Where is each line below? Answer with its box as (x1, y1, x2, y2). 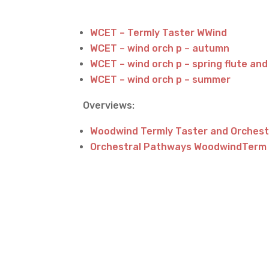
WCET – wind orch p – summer (90, 73, 231, 85)
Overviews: (80, 99, 135, 111)
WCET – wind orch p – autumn (90, 42, 230, 54)
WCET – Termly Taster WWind (90, 26, 228, 38)
